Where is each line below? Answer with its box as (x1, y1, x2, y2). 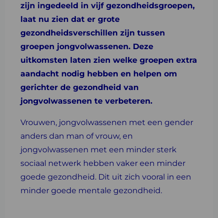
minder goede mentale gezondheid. (20, 186, 162, 195)
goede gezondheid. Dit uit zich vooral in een (20, 172, 191, 182)
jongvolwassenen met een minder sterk (20, 145, 177, 154)
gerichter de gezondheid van (20, 83, 139, 92)
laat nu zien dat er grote (20, 15, 120, 24)
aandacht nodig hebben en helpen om (20, 69, 177, 78)
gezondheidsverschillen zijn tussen (20, 28, 165, 37)
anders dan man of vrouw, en (20, 131, 133, 141)
